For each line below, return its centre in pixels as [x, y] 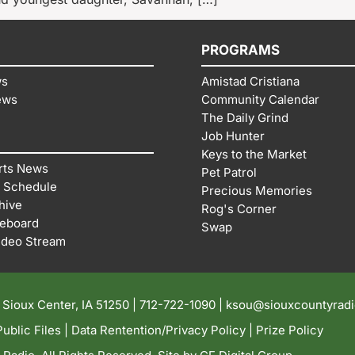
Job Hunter [233, 136]
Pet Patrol [229, 172]
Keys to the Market [254, 154]
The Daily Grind [245, 117]
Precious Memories [257, 190]
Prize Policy [289, 330]
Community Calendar [260, 99]
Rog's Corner [239, 208]
